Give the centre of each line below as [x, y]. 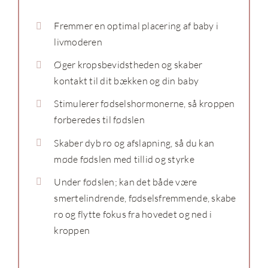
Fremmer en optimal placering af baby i [136, 26]
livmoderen [78, 42]
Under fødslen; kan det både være [126, 182]
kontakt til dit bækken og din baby [127, 81]
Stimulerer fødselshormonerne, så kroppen [144, 104]
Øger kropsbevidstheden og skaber [128, 65]
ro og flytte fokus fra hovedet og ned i [133, 214]
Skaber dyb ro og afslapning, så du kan [134, 143]
